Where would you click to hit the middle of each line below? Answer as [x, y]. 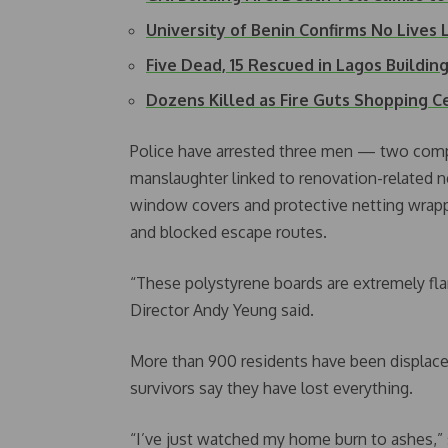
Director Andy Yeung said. [222, 309]
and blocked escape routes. [228, 231]
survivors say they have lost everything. [271, 387]
